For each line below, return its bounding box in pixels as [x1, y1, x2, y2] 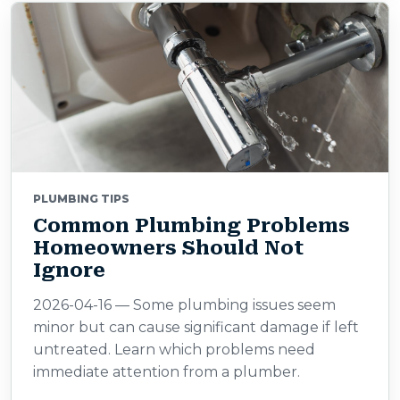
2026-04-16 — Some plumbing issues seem [33, 296, 336, 313]
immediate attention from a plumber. [33, 363, 300, 380]
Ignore [33, 259, 105, 281]
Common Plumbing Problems [33, 214, 350, 237]
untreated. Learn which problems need [33, 341, 315, 358]
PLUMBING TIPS [33, 192, 129, 205]
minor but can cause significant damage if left [33, 319, 359, 336]
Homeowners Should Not [33, 237, 304, 259]
